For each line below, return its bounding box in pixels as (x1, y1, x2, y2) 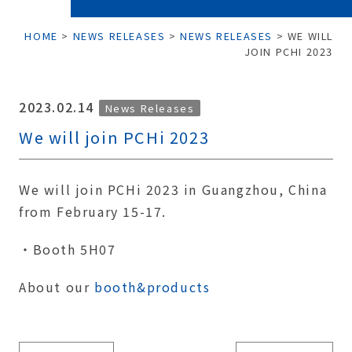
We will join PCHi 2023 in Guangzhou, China (19, 180, 328, 199)
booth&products (94, 277, 211, 296)
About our (19, 277, 94, 296)
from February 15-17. (19, 202, 167, 221)
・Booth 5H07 (19, 240, 116, 258)
